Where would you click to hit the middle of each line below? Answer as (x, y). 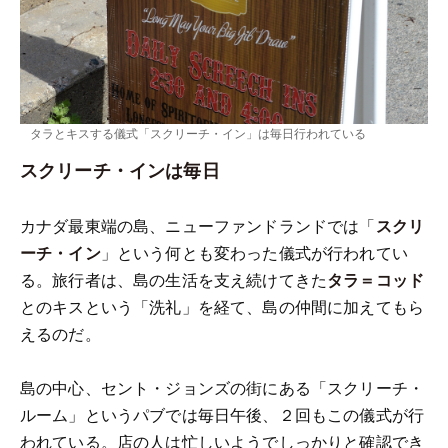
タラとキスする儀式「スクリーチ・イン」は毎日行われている (198, 132)
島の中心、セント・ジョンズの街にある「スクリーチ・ (222, 387)
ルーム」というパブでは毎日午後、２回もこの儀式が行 (222, 414)
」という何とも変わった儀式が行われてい (254, 252)
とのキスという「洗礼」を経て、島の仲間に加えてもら (222, 306)
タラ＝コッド (376, 279)
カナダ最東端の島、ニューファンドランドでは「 (198, 225)
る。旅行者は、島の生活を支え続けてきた (174, 279)
